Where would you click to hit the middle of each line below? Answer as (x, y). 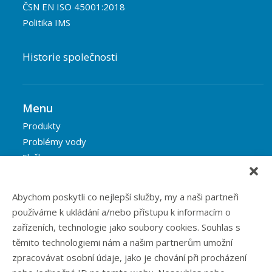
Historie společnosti (70, 57)
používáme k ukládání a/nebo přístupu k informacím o (121, 212)
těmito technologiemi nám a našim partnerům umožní (122, 242)
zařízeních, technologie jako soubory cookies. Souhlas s (126, 227)
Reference (44, 173)
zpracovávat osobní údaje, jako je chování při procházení (129, 257)
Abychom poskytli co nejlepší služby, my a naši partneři (125, 197)
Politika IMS (46, 23)
